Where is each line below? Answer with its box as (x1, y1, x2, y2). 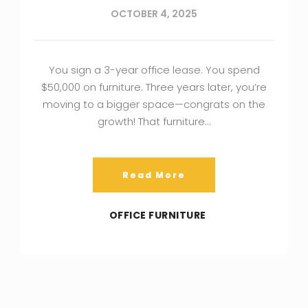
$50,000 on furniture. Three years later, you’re (41, 79, 267, 94)
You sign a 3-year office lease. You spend (48, 62, 260, 77)
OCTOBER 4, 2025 (111, 6, 197, 21)
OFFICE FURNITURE (109, 208, 206, 222)
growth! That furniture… (98, 113, 210, 129)
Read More (122, 168, 186, 181)
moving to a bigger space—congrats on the (43, 96, 265, 111)
